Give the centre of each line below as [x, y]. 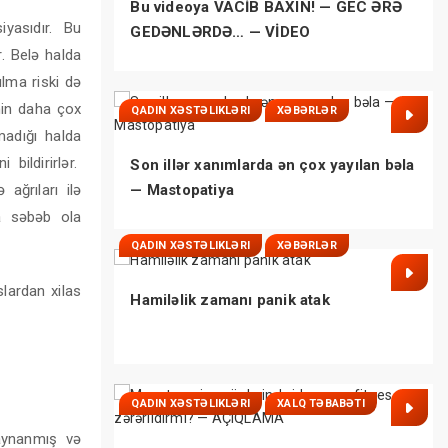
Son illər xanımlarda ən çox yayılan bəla [272, 165]
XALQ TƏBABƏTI [321, 404]
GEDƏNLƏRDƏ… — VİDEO [220, 32]
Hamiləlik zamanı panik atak [230, 300]
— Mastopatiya [182, 190]
